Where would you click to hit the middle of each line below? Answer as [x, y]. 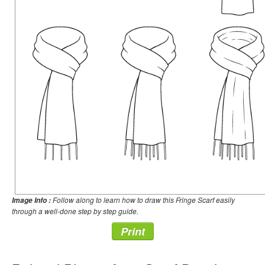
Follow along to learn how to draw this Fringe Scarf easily [143, 200]
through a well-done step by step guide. [75, 211]
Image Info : [31, 201]
